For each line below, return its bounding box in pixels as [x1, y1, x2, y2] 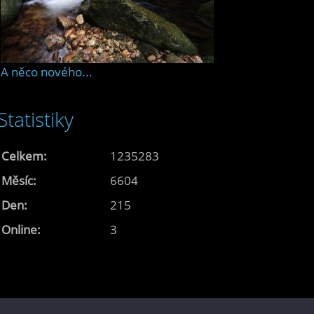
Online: [1, 221, 41, 238]
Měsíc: [1, 172, 36, 189]
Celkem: [1, 147, 47, 164]
